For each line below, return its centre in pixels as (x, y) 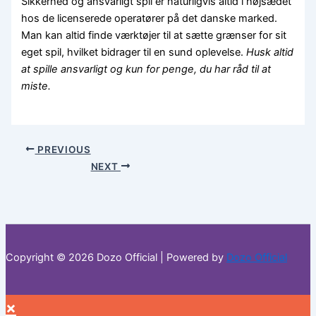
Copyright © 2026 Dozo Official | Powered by (116, 257)
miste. (36, 86)
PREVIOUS (63, 149)
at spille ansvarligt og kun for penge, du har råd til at (146, 69)
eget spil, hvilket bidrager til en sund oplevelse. (134, 52)
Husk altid (270, 52)
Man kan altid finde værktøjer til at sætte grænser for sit (154, 35)
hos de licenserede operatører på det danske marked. (150, 18)
